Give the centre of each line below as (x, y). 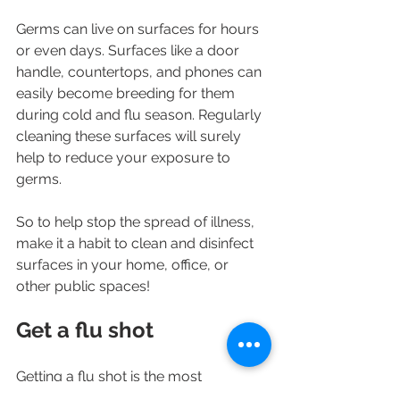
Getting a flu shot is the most (111, 377)
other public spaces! (83, 287)
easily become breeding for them (127, 94)
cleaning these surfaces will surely (130, 137)
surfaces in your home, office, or (124, 265)
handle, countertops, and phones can (141, 72)
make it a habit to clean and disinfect (137, 244)
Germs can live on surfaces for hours (139, 29)
